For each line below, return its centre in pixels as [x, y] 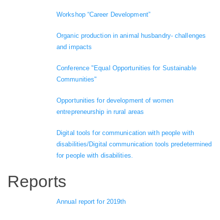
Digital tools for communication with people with [125, 133]
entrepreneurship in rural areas [100, 111]
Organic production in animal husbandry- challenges [131, 35]
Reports [37, 181]
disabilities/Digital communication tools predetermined [134, 144]
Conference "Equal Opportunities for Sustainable [126, 68]
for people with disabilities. [95, 155]
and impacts [74, 47]
